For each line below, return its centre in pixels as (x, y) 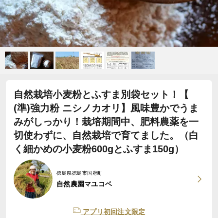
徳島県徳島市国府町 (80, 173)
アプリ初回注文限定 (113, 212)
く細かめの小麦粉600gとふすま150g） (99, 149)
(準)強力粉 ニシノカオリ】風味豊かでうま (106, 108)
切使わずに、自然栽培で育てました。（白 (106, 135)
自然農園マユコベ (84, 184)
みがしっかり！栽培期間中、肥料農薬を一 (106, 122)
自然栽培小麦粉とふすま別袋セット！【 (101, 94)
